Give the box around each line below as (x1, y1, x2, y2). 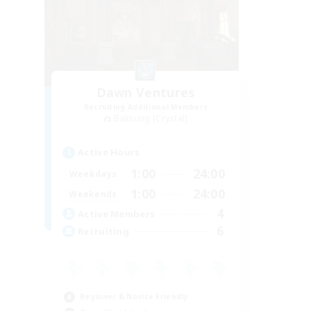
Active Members (78, 207, 155, 220)
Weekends (69, 187, 117, 200)
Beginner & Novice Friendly (80, 292, 188, 302)
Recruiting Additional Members (83, 102, 208, 112)
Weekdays (69, 167, 117, 180)
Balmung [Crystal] (113, 112, 188, 125)
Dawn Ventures (96, 84, 196, 101)
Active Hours (78, 146, 140, 159)
